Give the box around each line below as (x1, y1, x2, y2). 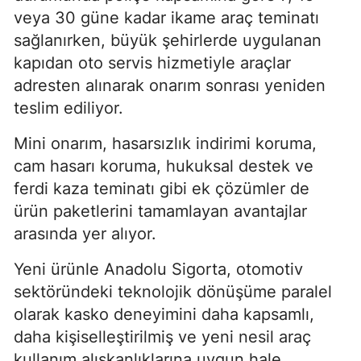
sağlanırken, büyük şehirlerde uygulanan (14, 30, 322, 50)
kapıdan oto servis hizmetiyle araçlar (14, 52, 291, 73)
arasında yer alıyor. (14, 223, 156, 243)
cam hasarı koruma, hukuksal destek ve (14, 156, 313, 176)
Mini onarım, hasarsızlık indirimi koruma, (14, 133, 317, 153)
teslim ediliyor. (14, 98, 123, 118)
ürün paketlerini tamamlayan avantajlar (14, 201, 307, 221)
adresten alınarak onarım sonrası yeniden (14, 75, 326, 95)
